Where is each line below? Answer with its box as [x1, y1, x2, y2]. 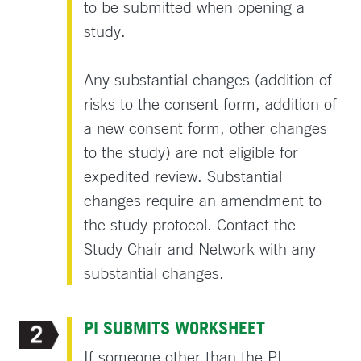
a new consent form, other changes [84, 117, 328, 138]
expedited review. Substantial [84, 165, 283, 186]
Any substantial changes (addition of [84, 68, 333, 89]
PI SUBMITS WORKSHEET [84, 316, 266, 338]
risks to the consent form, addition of [84, 93, 338, 114]
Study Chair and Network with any [84, 238, 317, 259]
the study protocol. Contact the [84, 214, 297, 234]
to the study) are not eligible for [84, 141, 299, 162]
